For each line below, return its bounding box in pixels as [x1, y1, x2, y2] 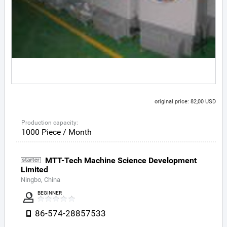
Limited [21, 165, 48, 174]
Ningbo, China [21, 176, 60, 183]
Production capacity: [21, 119, 78, 126]
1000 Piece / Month [21, 127, 92, 137]
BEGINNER [37, 190, 62, 196]
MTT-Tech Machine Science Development [45, 156, 197, 165]
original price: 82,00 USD [155, 98, 216, 105]
